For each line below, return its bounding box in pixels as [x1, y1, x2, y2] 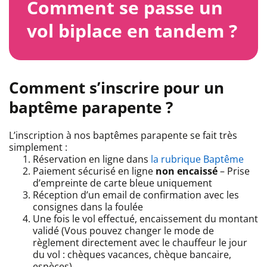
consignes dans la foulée [33, 200, 143, 214]
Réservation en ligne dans [33, 153, 151, 166]
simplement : [9, 141, 67, 154]
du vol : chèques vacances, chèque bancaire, [33, 248, 231, 262]
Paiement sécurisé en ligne [33, 164, 156, 178]
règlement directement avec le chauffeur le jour [33, 236, 247, 250]
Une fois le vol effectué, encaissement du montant [33, 212, 258, 226]
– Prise [218, 164, 250, 178]
